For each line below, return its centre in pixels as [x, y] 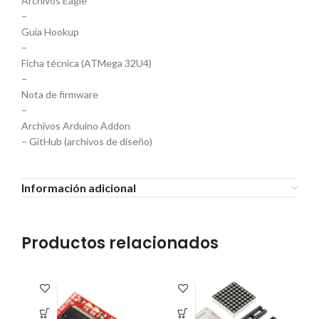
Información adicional [79, 188]
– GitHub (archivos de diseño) [87, 142]
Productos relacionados [120, 244]
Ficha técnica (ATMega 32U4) [87, 63]
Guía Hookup [50, 32]
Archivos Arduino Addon [76, 126]
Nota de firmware [60, 95]
